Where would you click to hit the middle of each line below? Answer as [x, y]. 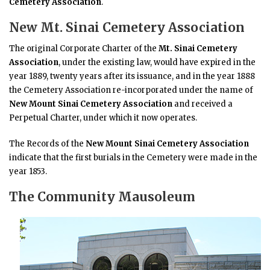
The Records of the [47, 143]
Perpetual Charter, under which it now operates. [103, 118]
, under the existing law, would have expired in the [157, 62]
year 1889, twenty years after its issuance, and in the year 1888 [132, 76]
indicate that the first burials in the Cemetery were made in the [133, 157]
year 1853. [28, 171]
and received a [203, 104]
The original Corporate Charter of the [84, 48]
